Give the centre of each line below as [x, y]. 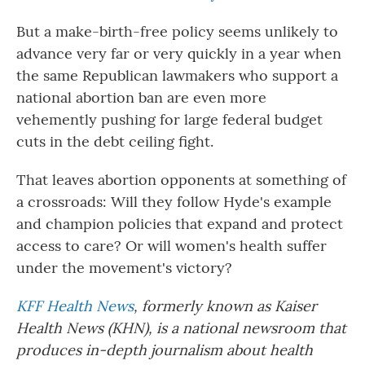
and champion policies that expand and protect [180, 224]
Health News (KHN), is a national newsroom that [181, 328]
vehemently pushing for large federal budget [169, 119]
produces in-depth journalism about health [165, 350]
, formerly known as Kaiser [225, 306]
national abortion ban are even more [141, 97]
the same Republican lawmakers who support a [177, 75]
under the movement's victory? [124, 268]
